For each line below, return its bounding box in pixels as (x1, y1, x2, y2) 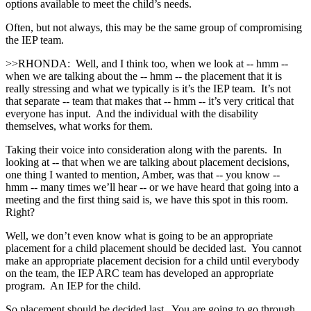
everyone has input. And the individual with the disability (6, 107, 258, 119)
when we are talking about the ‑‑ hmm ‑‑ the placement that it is (6, 69, 282, 82)
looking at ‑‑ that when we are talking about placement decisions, (6, 155, 289, 168)
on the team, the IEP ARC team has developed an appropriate (6, 267, 274, 279)
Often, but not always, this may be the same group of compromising (6, 21, 302, 33)
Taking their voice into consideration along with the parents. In (6, 143, 282, 155)
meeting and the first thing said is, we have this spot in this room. (6, 193, 291, 205)
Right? (6, 205, 35, 218)
